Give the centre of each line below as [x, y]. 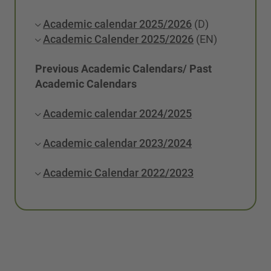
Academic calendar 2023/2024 [117, 143]
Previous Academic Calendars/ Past [123, 68]
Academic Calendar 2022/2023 [118, 172]
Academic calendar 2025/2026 [117, 24]
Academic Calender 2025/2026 [118, 39]
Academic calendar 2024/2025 [117, 113]
